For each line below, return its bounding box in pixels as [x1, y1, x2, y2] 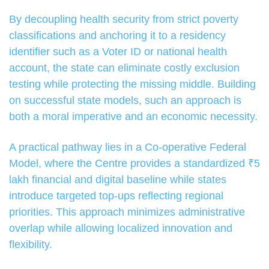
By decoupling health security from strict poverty [9, 13, 238, 26]
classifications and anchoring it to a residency [9, 29, 226, 42]
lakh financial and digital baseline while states [9, 174, 226, 186]
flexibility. [9, 238, 52, 251]
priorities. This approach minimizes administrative [9, 206, 245, 219]
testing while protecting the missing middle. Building [9, 78, 256, 91]
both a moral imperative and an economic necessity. [9, 110, 258, 123]
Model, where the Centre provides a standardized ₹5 [9, 157, 260, 170]
